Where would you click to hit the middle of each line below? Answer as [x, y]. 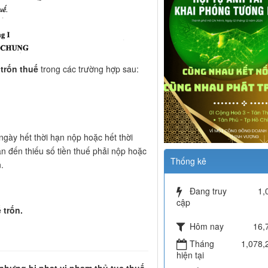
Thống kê [188, 161]
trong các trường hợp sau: [89, 69]
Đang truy [208, 191]
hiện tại [190, 255]
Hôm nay [206, 226]
